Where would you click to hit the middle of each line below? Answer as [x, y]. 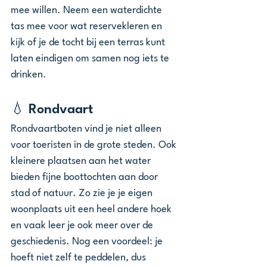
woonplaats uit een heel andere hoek [92, 209]
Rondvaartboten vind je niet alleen [87, 129]
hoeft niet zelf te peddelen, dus [80, 258]
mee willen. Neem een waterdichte [88, 10]
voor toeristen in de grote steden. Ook [95, 145]
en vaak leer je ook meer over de [83, 226]
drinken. [30, 75]
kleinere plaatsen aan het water [82, 161]
